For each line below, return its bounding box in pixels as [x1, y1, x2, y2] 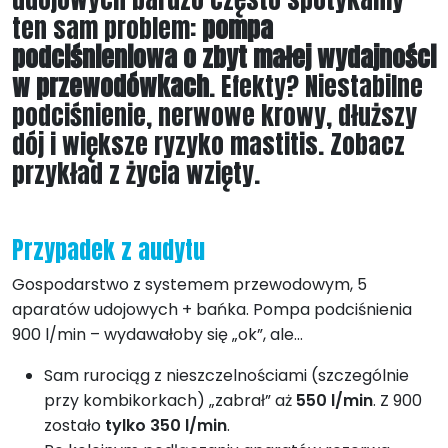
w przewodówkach [12, 66, 209, 105]
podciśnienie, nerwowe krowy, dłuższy [12, 95, 417, 134]
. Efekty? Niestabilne [209, 66, 423, 105]
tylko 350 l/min [105, 413, 227, 437]
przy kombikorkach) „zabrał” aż [44, 388, 296, 412]
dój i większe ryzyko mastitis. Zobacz [12, 124, 405, 163]
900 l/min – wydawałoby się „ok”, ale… [12, 322, 303, 346]
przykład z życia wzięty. [12, 153, 260, 192]
